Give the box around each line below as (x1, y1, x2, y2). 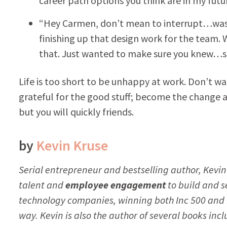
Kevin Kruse (36, 136, 108, 155)
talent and (18, 178, 65, 191)
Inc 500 (175, 193, 206, 206)
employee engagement (65, 178, 166, 191)
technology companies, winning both (18, 193, 176, 206)
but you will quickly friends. (18, 105, 134, 118)
